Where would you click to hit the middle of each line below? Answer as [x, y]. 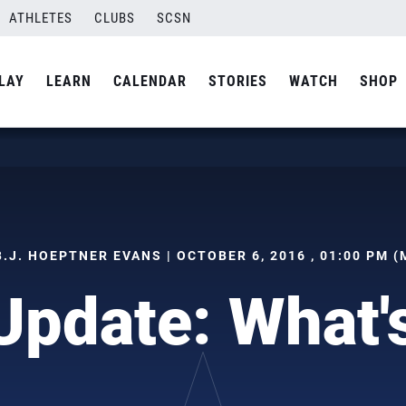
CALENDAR [150, 81]
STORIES [238, 81]
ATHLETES [41, 18]
